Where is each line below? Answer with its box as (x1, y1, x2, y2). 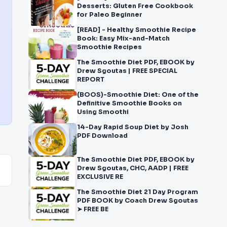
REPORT (77, 75, 104, 84)
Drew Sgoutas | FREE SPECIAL (77, 67, 177, 75)
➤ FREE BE (77, 205, 108, 213)
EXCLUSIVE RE (77, 173, 123, 181)
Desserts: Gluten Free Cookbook (77, 2, 193, 10)
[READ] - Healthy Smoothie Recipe (77, 26, 107, 34)
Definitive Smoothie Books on (77, 99, 182, 107)
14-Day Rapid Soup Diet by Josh (77, 123, 188, 131)
